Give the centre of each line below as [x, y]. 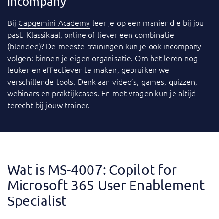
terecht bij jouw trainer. [50, 105]
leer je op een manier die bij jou [147, 23]
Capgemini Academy [54, 23]
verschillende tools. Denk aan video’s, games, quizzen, [102, 81]
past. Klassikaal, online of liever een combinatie [91, 34]
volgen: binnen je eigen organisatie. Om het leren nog [103, 58]
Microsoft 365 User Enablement [106, 185]
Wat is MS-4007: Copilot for [92, 170]
